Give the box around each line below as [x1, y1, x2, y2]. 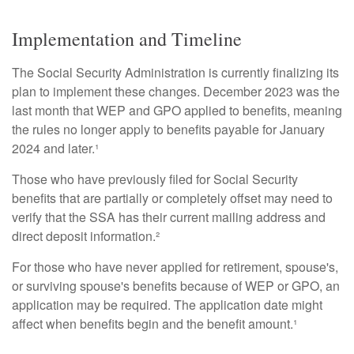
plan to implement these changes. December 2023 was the [12, 82, 340, 100]
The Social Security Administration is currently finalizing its [12, 63, 339, 81]
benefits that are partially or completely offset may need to [12, 189, 333, 207]
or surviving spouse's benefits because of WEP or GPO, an [12, 277, 340, 295]
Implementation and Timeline [12, 26, 242, 51]
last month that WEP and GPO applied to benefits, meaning [12, 101, 342, 119]
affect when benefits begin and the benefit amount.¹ [12, 314, 297, 333]
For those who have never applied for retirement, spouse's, [12, 258, 338, 276]
